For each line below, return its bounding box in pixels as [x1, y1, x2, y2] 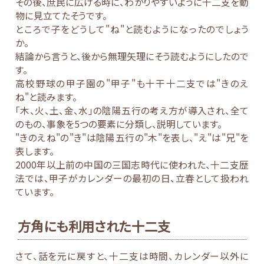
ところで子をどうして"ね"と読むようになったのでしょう [15, 22, 249, 37]
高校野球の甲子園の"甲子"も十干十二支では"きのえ [15, 77, 249, 91]
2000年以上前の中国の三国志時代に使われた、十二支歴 [15, 158, 249, 172]
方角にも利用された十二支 [18, 216, 171, 235]
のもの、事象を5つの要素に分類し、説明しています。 [15, 117, 223, 131]
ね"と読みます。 [15, 90, 78, 104]
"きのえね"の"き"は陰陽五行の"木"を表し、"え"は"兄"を [15, 131, 249, 145]
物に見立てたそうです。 [15, 9, 108, 23]
